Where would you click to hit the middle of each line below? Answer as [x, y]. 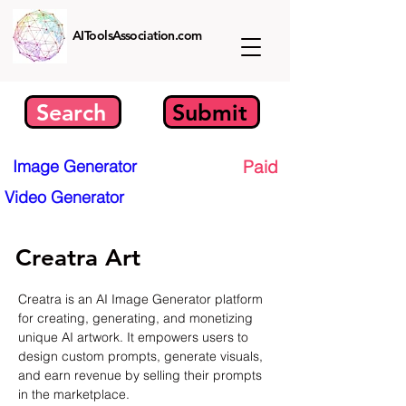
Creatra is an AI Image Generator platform [142, 299]
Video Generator [64, 197]
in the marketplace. [74, 394]
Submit [210, 112]
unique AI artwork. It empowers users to [135, 337]
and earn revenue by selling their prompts [142, 375]
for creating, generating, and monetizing [137, 318]
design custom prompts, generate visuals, [142, 356]
